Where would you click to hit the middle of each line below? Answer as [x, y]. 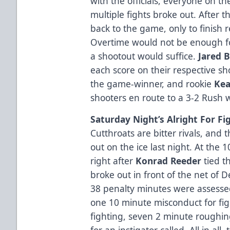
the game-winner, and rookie [152, 83]
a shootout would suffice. [145, 56]
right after [113, 160]
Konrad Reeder [170, 160]
